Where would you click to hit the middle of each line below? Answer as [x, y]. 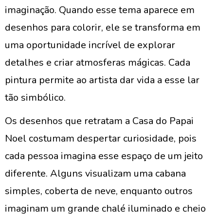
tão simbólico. [35, 98]
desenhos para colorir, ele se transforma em [103, 27]
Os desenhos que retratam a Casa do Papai [99, 121]
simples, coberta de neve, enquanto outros [99, 191]
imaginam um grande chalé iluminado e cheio [105, 209]
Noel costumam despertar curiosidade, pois [101, 138]
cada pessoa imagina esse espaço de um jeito [104, 156]
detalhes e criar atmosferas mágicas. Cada [98, 63]
